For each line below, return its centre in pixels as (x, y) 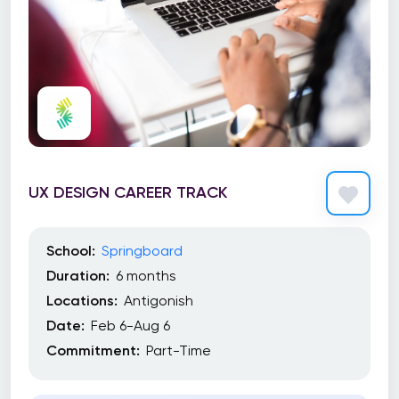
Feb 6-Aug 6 (130, 326)
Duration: (78, 276)
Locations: (82, 301)
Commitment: (93, 350)
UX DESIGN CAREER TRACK (128, 192)
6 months (146, 276)
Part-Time (179, 350)
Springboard (142, 251)
